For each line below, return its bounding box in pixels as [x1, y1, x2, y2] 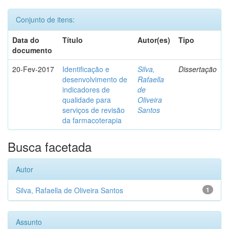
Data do [12, 35, 39, 45]
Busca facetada [8, 138, 91, 155]
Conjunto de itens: [16, 14, 75, 25]
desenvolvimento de [62, 74, 127, 84]
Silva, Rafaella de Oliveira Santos [16, 185, 123, 195]
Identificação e [62, 64, 109, 74]
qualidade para [62, 95, 111, 105]
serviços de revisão [62, 105, 125, 115]
